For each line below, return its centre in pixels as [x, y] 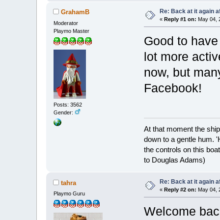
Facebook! [173, 88]
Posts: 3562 [68, 105]
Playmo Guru [69, 194]
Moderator [66, 23]
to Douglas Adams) [175, 160]
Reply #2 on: [180, 190]
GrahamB [75, 12]
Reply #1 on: [180, 19]
